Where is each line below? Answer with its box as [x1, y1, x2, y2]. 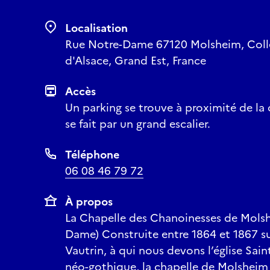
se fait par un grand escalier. [65, 116, 210, 132]
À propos [65, 193, 113, 210]
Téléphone [65, 146, 119, 163]
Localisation [65, 20, 128, 36]
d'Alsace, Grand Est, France [65, 52, 206, 69]
